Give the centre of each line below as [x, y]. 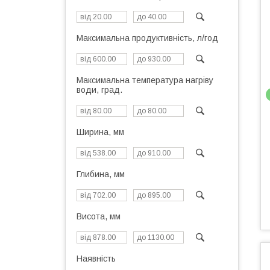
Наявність [96, 259]
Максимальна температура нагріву [145, 80]
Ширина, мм [100, 132]
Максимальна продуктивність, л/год [147, 38]
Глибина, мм [101, 174]
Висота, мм [99, 216]
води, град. [99, 90]
